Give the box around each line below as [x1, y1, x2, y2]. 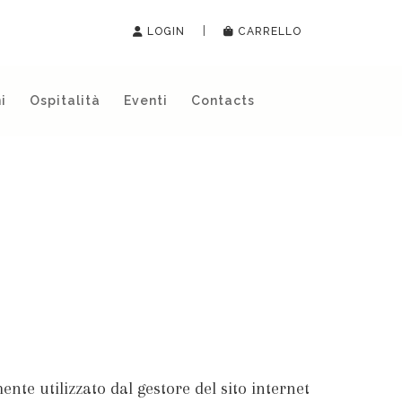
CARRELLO [238, 25, 301, 38]
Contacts [190, 93, 255, 108]
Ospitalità [29, 93, 100, 108]
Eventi [123, 93, 168, 108]
